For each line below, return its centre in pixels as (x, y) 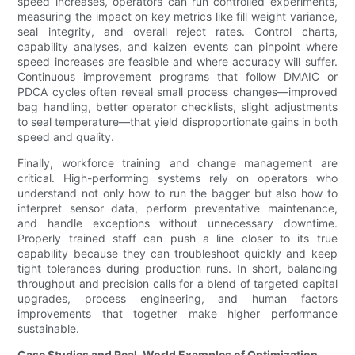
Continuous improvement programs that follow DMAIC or (177, 77)
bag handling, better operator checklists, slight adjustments (177, 107)
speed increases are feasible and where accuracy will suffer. (177, 62)
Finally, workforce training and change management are (177, 163)
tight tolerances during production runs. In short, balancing (177, 269)
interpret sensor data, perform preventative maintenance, (177, 208)
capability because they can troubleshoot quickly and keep (177, 254)
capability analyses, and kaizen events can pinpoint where (177, 47)
